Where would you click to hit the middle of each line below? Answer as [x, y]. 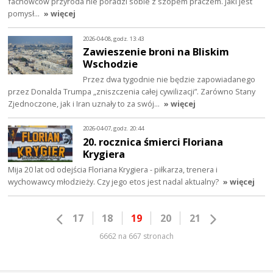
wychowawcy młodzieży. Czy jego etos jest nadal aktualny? [114, 182]
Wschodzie [111, 64]
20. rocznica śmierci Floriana [153, 142]
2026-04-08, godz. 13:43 [114, 38]
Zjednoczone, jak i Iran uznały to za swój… [85, 104]
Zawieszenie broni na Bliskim [156, 52]
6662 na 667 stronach [136, 236]
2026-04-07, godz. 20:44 [114, 129]
